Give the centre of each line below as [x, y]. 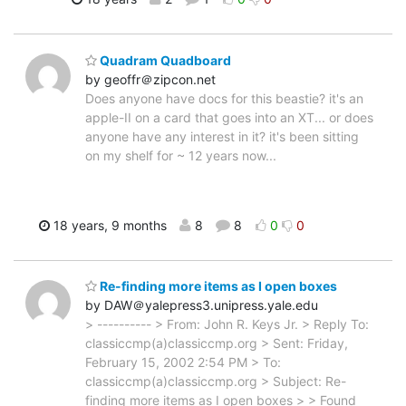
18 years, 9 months [108, 225]
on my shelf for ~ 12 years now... [181, 155]
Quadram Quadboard [164, 60]
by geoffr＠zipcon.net [150, 79]
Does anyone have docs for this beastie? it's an [224, 98]
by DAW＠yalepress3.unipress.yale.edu [202, 305]
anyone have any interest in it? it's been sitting [222, 136]
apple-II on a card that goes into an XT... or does [229, 117]
